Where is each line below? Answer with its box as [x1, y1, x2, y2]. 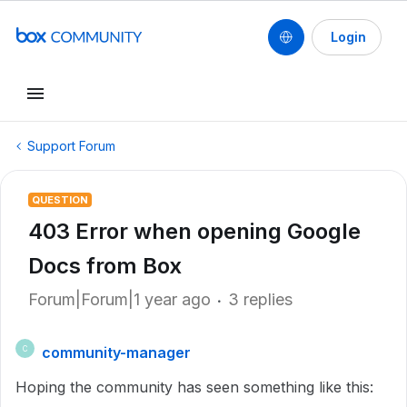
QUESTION [32, 194, 88, 206]
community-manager [42, 343, 191, 362]
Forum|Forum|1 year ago [28, 290, 211, 309]
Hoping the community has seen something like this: [15, 378, 378, 396]
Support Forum [27, 138, 115, 154]
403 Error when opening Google [28, 218, 361, 244]
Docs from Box [28, 253, 182, 279]
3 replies [228, 290, 293, 309]
